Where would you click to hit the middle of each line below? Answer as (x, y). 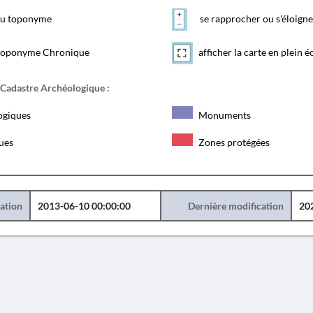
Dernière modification (235, 206)
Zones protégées (233, 142)
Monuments (223, 115)
